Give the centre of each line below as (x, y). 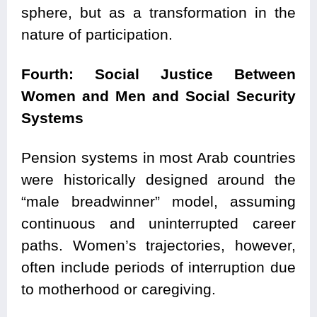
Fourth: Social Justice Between (158, 74)
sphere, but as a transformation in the (158, 13)
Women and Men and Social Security (158, 96)
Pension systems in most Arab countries (158, 158)
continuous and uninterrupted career (158, 224)
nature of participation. (97, 35)
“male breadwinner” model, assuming (158, 202)
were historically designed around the (158, 180)
